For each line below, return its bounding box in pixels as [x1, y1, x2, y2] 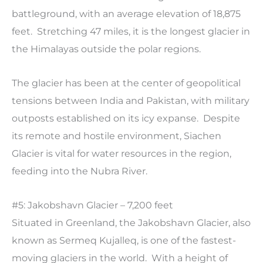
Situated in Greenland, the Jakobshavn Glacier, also [12, 217, 251, 229]
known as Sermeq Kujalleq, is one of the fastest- [12, 235, 236, 247]
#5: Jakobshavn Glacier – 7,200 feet [12, 200, 173, 211]
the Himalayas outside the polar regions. [12, 43, 201, 55]
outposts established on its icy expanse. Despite [12, 113, 240, 124]
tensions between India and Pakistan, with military [12, 95, 249, 107]
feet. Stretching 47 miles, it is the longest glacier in [12, 26, 250, 38]
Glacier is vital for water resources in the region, [12, 148, 231, 160]
